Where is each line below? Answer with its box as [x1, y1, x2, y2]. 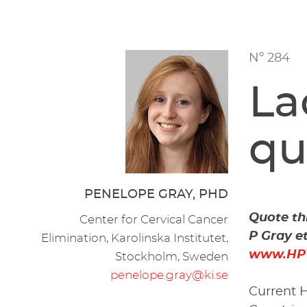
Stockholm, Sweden [115, 250, 229, 262]
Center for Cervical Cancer [79, 213, 229, 225]
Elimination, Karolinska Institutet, [41, 232, 229, 244]
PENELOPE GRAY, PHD [84, 188, 229, 201]
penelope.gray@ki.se [110, 269, 229, 281]
